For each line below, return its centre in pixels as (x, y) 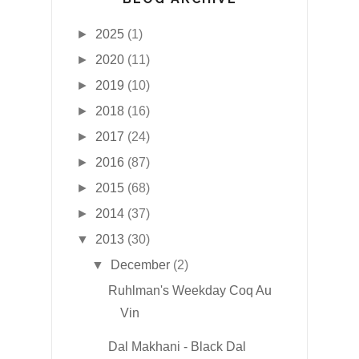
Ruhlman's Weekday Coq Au (190, 291)
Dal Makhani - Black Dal (177, 347)
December (141, 265)
